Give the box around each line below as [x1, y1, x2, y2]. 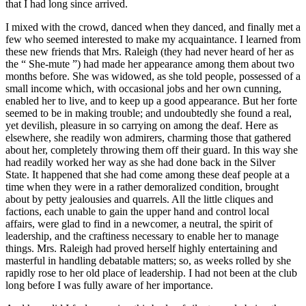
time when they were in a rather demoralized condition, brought [5, 181, 279, 193]
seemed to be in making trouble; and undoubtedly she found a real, [5, 107, 292, 120]
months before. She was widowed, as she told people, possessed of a [5, 70, 301, 83]
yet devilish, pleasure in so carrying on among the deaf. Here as [5, 120, 278, 132]
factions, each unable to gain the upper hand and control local [5, 206, 269, 218]
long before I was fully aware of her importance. [5, 279, 213, 292]
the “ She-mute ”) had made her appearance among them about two [5, 58, 294, 70]
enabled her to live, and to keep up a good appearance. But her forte [5, 95, 297, 107]
